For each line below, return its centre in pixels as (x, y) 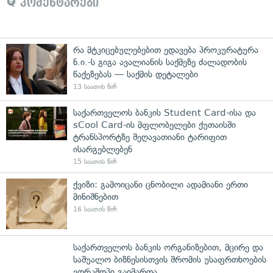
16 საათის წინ (95, 209)
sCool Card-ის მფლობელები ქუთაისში (154, 125)
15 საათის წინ (95, 161)
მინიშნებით (96, 197)
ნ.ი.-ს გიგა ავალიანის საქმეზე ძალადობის (160, 62)
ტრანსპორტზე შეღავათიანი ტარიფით (150, 137)
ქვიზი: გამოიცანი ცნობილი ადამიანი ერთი (161, 184)
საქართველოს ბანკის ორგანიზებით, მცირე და (168, 247)
